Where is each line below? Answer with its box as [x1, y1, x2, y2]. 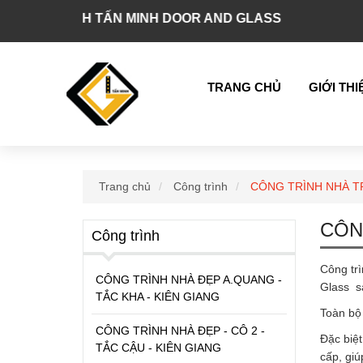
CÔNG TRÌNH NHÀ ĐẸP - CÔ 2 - [96, 323, 265, 337]
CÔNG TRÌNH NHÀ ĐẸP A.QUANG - [96, 272, 282, 286]
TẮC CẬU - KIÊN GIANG [96, 340, 221, 354]
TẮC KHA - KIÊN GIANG [96, 289, 220, 303]
